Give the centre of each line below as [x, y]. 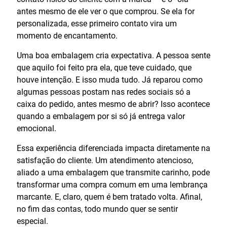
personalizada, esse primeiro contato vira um [97, 23]
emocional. [36, 128]
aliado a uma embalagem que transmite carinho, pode [113, 172]
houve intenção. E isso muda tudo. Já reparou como [110, 80]
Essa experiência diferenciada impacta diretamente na [113, 148]
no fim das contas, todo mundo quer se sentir [97, 209]
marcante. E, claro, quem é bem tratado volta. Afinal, [109, 197]
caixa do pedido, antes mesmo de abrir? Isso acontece [113, 104]
